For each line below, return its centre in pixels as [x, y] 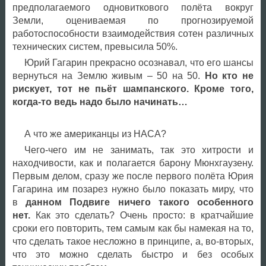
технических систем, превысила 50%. [95, 47]
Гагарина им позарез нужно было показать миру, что [133, 189]
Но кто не [229, 76]
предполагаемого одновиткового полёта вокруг [133, 8]
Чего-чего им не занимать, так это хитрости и [139, 150]
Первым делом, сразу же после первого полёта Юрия [133, 176]
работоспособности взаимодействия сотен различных [133, 34]
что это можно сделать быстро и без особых [133, 255]
